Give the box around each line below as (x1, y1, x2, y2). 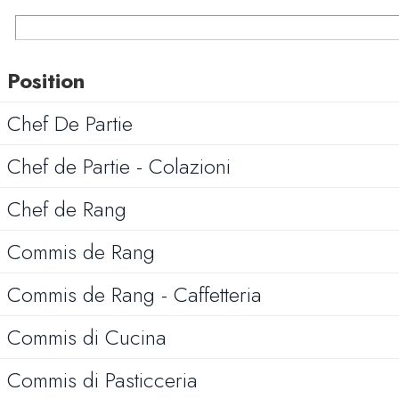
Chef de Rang (7, 193, 126, 224)
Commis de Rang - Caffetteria (7, 279, 262, 310)
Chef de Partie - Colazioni (7, 151, 231, 182)
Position (7, 65, 85, 96)
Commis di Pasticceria (7, 364, 198, 395)
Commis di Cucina (7, 322, 167, 353)
